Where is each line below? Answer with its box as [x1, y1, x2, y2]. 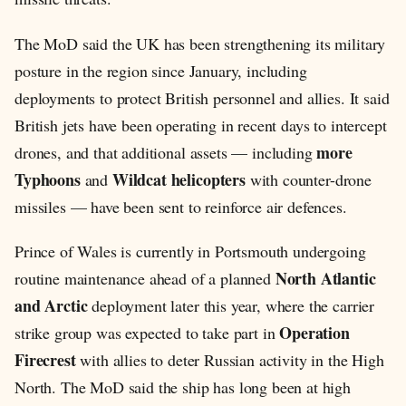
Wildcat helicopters [111, 167, 246, 191]
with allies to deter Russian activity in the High [75, 349, 384, 372]
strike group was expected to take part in [14, 322, 280, 344]
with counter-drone [245, 168, 372, 190]
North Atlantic [275, 266, 376, 291]
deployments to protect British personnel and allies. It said [14, 86, 390, 109]
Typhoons [14, 167, 81, 191]
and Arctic [14, 294, 88, 318]
